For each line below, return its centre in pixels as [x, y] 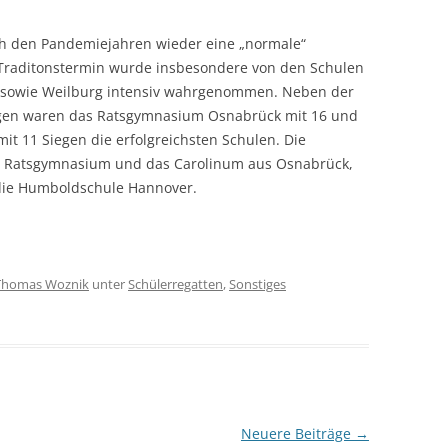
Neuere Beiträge [297, 433]
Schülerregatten [175, 284]
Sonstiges [257, 284]
